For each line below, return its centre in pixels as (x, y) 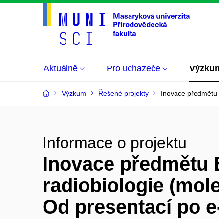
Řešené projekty (123, 93)
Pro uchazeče (133, 68)
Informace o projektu (115, 143)
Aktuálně (61, 68)
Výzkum (74, 93)
